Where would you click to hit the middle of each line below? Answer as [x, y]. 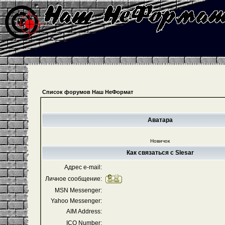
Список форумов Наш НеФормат [87, 92]
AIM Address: [84, 211]
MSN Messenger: [78, 190]
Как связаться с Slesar [160, 153]
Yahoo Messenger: [76, 201]
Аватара [160, 120]
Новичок [160, 141]
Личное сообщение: [73, 179]
